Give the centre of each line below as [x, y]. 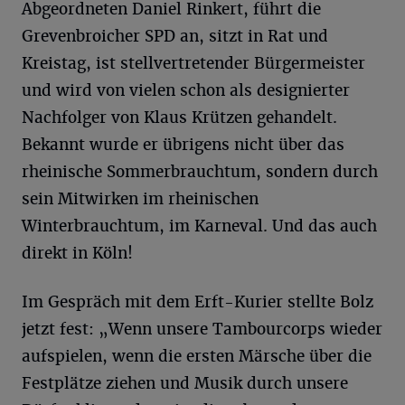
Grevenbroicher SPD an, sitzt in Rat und [175, 36]
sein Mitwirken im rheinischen [140, 199]
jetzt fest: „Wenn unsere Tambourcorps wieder [202, 329]
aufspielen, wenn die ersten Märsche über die [197, 356]
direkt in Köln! [77, 253]
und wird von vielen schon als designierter [186, 90]
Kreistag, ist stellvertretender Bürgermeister [193, 63]
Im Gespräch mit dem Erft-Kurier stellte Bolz [198, 302]
